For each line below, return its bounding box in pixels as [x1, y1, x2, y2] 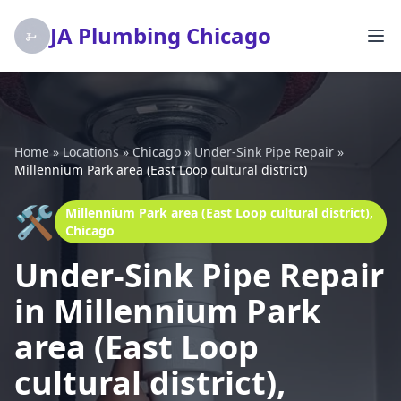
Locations [63, 143, 119, 160]
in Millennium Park [14, 289, 320, 333]
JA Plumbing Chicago [50, 21, 271, 50]
